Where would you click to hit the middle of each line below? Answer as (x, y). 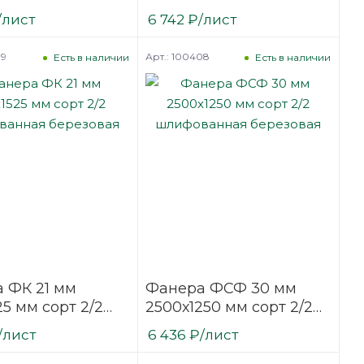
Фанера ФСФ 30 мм (221, 289)
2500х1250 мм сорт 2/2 (229, 308)
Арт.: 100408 (177, 56)
